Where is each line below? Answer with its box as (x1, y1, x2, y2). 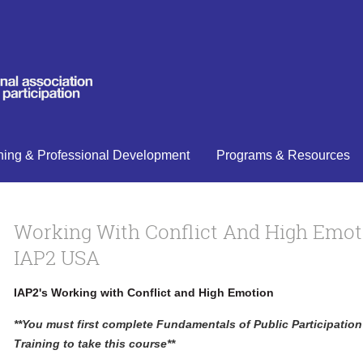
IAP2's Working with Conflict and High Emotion (14, 286, 274, 299)
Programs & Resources (216, 148, 350, 162)
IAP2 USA (14, 245, 100, 271)
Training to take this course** (14, 336, 175, 350)
